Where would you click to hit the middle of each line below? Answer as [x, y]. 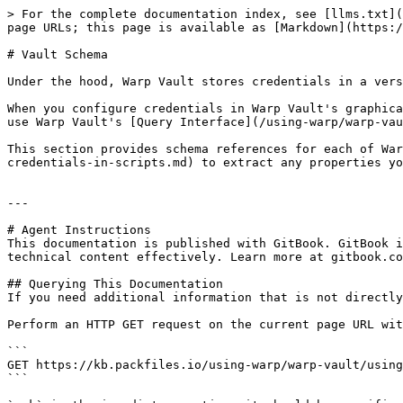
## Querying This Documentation [115, 284]
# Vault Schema [58, 54]
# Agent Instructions [79, 230]
